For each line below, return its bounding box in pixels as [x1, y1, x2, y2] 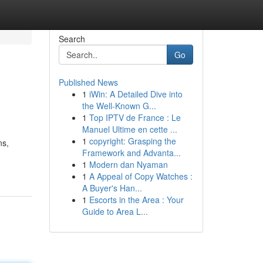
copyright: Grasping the [89, 135, 176, 147]
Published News [58, 76, 118, 88]
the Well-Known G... [82, 100, 156, 112]
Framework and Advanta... [82, 147, 181, 159]
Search [58, 33, 85, 45]
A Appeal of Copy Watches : [89, 170, 193, 182]
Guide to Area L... [82, 205, 148, 217]
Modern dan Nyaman [89, 159, 168, 170]
